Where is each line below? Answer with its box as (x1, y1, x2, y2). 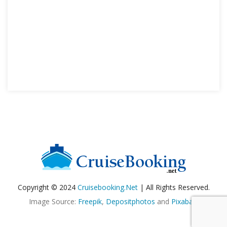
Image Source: (29, 197, 78, 207)
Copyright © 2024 (17, 182, 78, 193)
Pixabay (171, 197, 197, 207)
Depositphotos (106, 197, 155, 207)
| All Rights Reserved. (137, 182, 210, 193)
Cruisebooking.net (77, 182, 138, 193)
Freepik (78, 197, 102, 207)
